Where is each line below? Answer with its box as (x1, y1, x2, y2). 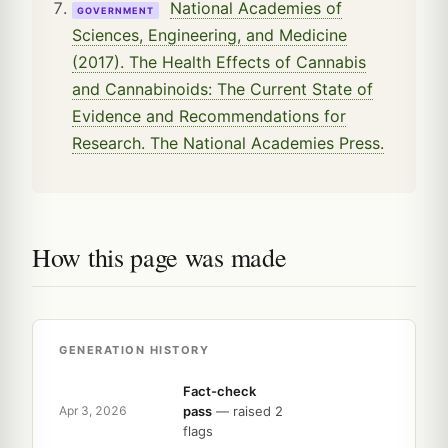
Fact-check (183, 382, 256, 399)
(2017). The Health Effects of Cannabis (72, 51, 366, 72)
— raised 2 (212, 402, 283, 419)
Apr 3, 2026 (59, 403, 127, 419)
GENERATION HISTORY (59, 342, 209, 357)
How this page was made (32, 239, 287, 274)
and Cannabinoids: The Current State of (72, 78, 373, 99)
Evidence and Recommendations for (72, 105, 346, 126)
